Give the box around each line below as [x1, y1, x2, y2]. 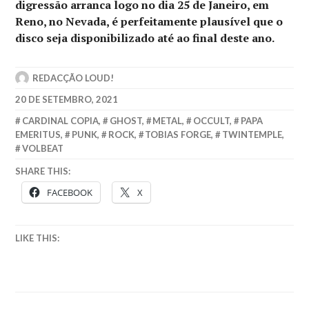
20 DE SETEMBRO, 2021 [15, 93, 119, 105]
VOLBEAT [22, 142, 64, 154]
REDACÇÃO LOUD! [32, 72, 114, 83]
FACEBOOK [47, 186, 93, 199]
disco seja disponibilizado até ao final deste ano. [15, 30, 275, 46]
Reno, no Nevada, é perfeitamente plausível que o [15, 13, 283, 29]
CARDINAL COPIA [22, 114, 99, 126]
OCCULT [192, 114, 230, 126]
